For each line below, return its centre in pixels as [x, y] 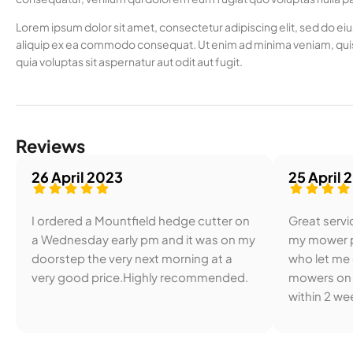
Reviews [50, 146]
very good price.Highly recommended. [140, 277]
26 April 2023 [77, 177]
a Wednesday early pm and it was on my [143, 239]
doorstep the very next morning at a [132, 258]
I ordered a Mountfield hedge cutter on [141, 220]
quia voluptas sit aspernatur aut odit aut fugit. [129, 61]
